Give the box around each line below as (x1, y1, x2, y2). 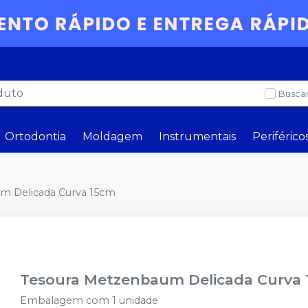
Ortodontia (5, 130, 66, 143)
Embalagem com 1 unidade (20, 294, 159, 307)
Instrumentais (159, 130, 236, 143)
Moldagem (82, 130, 142, 143)
